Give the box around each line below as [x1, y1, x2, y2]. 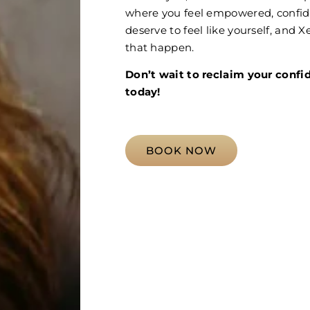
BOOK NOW [145, 143, 217, 157]
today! [125, 85, 161, 99]
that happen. [125, 40, 194, 54]
